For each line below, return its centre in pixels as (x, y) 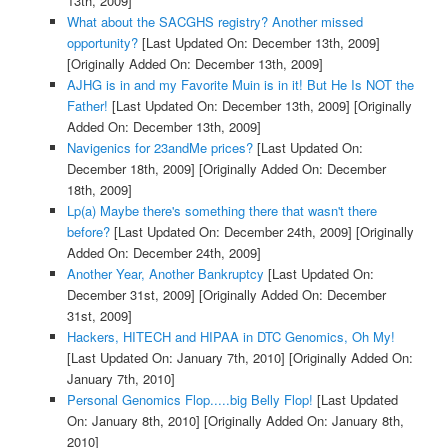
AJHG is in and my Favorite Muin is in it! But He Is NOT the (240, 85)
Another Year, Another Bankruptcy (165, 274)
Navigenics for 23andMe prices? (159, 148)
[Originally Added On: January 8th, (301, 421)
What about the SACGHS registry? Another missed (214, 22)
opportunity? (102, 43)
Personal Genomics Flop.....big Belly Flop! (189, 400)
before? (88, 232)
